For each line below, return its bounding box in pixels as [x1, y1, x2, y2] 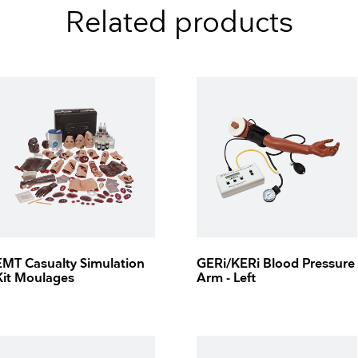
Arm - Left [196, 271, 256, 287]
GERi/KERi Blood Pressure [196, 257, 355, 272]
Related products [65, 6, 293, 41]
